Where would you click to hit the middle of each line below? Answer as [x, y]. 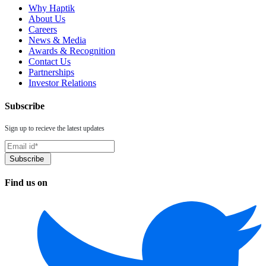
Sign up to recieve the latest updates [55, 129]
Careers [43, 29]
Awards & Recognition [72, 50]
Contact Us [50, 61]
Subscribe [25, 106]
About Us [47, 18]
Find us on [26, 183]
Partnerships [51, 72]
